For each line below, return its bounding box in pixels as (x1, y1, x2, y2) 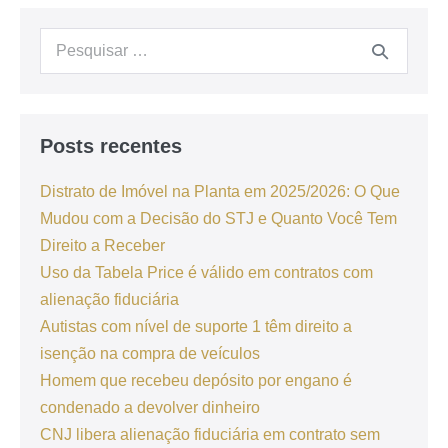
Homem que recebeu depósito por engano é (40, 371, 352, 389)
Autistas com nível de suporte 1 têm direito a (40, 317, 352, 335)
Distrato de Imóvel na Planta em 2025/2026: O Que (40, 182, 400, 200)
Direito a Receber (40, 236, 165, 254)
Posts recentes (40, 134, 182, 157)
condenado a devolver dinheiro (40, 398, 260, 416)
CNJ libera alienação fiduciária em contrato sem (40, 425, 380, 443)
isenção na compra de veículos (40, 344, 260, 362)
